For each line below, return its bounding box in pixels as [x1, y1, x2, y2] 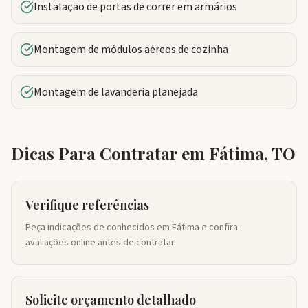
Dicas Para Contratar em [11, 142, 209, 164]
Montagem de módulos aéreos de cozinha [34, 42, 228, 57]
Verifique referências [25, 197, 149, 213]
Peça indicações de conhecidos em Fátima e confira [25, 221, 238, 234]
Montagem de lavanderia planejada [34, 85, 198, 100]
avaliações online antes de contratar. [25, 236, 176, 250]
